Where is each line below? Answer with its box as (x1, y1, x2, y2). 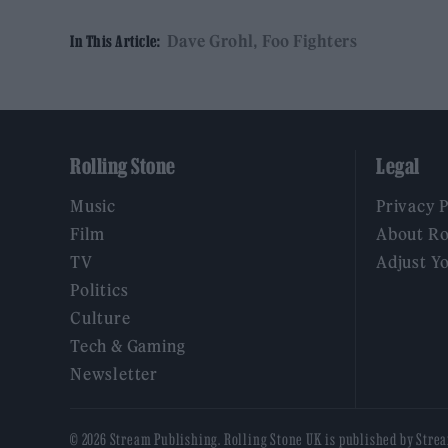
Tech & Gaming (70, 336, 186, 357)
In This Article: (70, 32, 160, 51)
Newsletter (70, 364, 158, 385)
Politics (70, 280, 129, 301)
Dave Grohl (166, 31, 254, 52)
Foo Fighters (262, 31, 357, 52)
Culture (70, 308, 131, 329)
